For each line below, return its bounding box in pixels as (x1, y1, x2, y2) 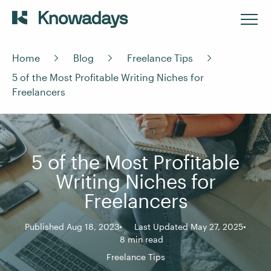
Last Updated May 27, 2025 (134, 221, 243, 232)
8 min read (120, 234, 163, 244)
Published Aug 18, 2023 (25, 221, 119, 232)
